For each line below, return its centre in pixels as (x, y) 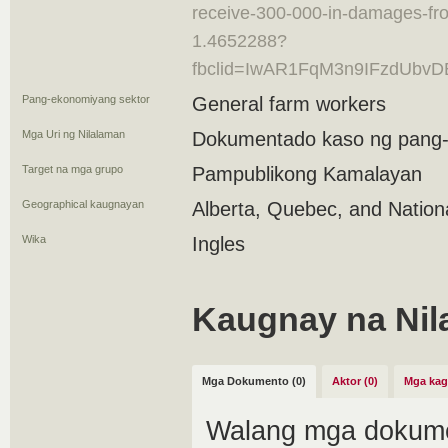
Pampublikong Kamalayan (307, 174)
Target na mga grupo (72, 169)
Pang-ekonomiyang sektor (86, 99)
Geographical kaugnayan (83, 204)
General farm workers (289, 104)
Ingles (218, 244)
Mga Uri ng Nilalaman (73, 134)
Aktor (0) (355, 381)
